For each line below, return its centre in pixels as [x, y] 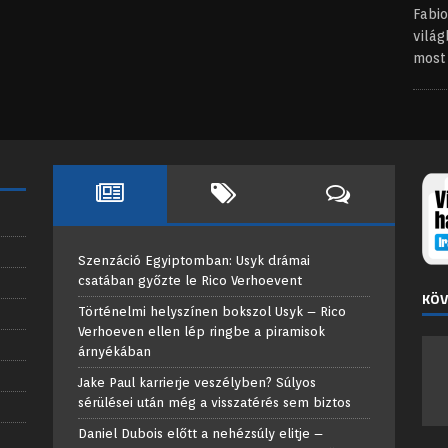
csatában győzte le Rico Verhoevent [189, 280]
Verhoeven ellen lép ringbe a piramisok [201, 331]
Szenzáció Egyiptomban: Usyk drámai [193, 260]
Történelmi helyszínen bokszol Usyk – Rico [211, 311]
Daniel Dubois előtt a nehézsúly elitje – [200, 433]
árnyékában [114, 351]
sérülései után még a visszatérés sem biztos [214, 402]
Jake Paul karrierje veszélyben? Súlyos [196, 382]
